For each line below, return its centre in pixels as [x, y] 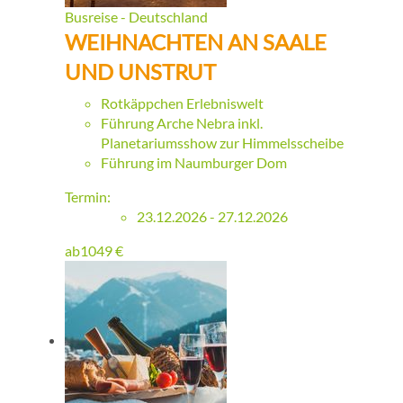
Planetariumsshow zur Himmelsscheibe [222, 143]
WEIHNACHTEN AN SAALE [196, 42]
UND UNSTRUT [140, 72]
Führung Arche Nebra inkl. [182, 123]
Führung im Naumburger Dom [194, 163]
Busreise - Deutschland [136, 17]
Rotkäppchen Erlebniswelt [182, 103]
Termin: [88, 197]
